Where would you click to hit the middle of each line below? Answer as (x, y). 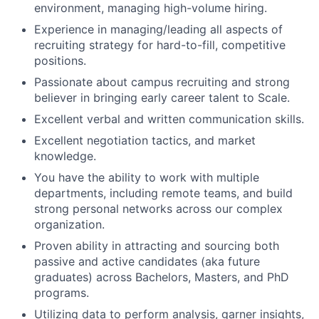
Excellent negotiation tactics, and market (145, 140)
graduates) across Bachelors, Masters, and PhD (162, 277)
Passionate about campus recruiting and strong (162, 82)
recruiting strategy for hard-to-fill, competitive (160, 45)
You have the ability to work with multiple (147, 177)
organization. (69, 224)
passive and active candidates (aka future (147, 261)
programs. (62, 292)
